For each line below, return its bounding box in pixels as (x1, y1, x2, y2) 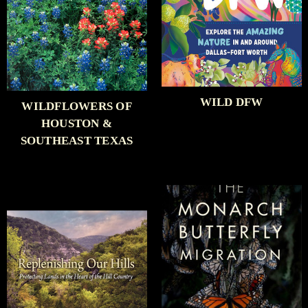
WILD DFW (199, 96, 263, 109)
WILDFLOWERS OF (21, 100, 132, 113)
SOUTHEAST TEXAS (20, 134, 133, 148)
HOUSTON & (41, 117, 113, 131)
